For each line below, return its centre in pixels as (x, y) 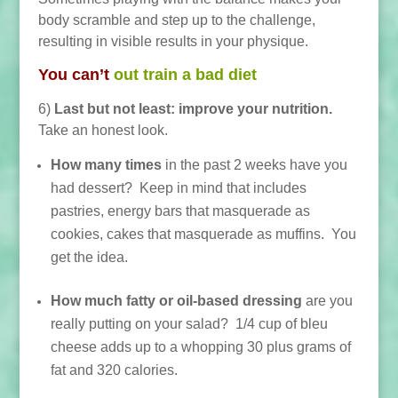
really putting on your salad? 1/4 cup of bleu (189, 324)
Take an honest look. (103, 130)
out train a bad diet (185, 75)
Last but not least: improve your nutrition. (193, 109)
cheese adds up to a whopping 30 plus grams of (200, 347)
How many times (106, 165)
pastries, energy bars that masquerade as (180, 211)
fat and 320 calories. (114, 370)
